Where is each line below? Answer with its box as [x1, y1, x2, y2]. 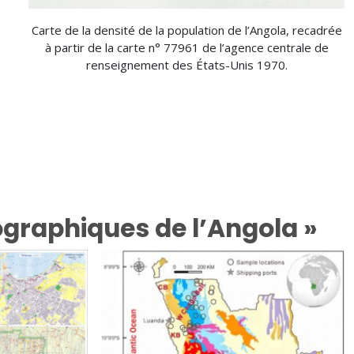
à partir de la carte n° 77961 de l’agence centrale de [44, 40, 329, 56]
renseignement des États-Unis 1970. [85, 57, 288, 73]
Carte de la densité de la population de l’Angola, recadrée [31, 22, 342, 39]
